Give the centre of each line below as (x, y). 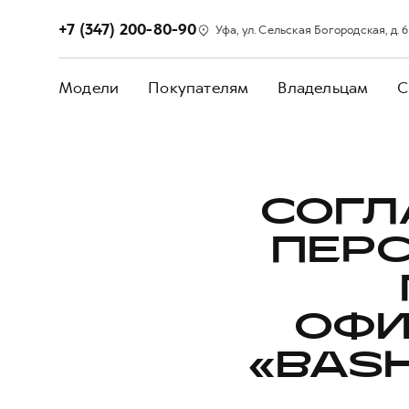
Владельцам (323, 88)
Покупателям (199, 88)
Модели (89, 88)
